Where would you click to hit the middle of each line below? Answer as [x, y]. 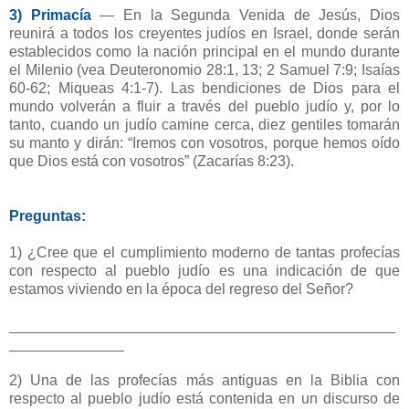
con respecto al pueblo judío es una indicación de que [204, 271]
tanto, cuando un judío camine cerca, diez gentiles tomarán [204, 125]
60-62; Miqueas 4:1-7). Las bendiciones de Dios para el [204, 89]
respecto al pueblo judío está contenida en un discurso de [204, 399]
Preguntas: [47, 216]
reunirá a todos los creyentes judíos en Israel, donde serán [204, 34]
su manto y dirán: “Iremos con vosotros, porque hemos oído [204, 143]
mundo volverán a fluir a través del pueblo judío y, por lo [204, 107]
